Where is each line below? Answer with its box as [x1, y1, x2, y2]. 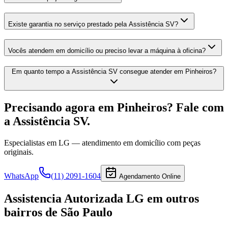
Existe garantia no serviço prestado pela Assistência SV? [8, 20, 178, 28]
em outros [144, 192, 199, 206]
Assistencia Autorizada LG [4, 192, 144, 206]
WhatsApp [4, 172, 39, 181]
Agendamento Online [119, 173, 181, 181]
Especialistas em [4, 138, 59, 148]
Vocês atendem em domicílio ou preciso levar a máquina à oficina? [8, 46, 206, 54]
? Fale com [167, 101, 224, 115]
